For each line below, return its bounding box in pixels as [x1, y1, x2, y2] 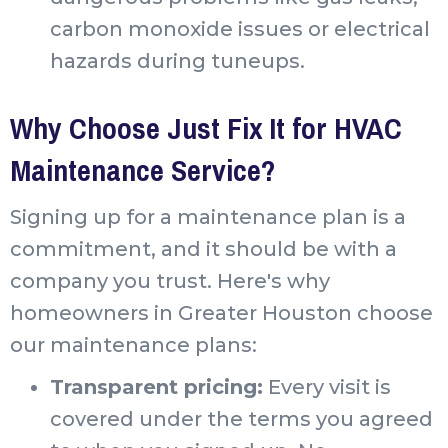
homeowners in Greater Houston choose [10, 300, 433, 325]
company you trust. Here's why [10, 268, 330, 293]
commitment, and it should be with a [10, 236, 397, 261]
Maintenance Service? [10, 149, 275, 190]
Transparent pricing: [50, 374, 263, 399]
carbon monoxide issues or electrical [50, 16, 430, 41]
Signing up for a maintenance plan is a [10, 204, 406, 229]
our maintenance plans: [10, 332, 257, 357]
